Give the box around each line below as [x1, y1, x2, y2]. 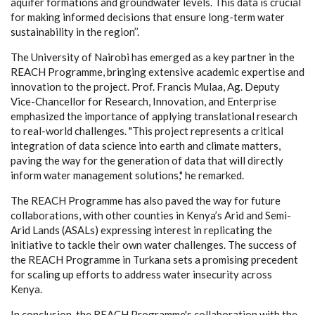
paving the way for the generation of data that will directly [11, 153, 283, 167]
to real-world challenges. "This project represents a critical [11, 124, 283, 137]
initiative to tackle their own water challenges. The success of [11, 238, 297, 251]
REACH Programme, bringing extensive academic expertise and [11, 65, 304, 78]
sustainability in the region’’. [11, 25, 139, 38]
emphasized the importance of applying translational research [11, 109, 297, 122]
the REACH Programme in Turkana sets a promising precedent [11, 252, 298, 266]
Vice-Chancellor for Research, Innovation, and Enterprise [11, 94, 276, 108]
